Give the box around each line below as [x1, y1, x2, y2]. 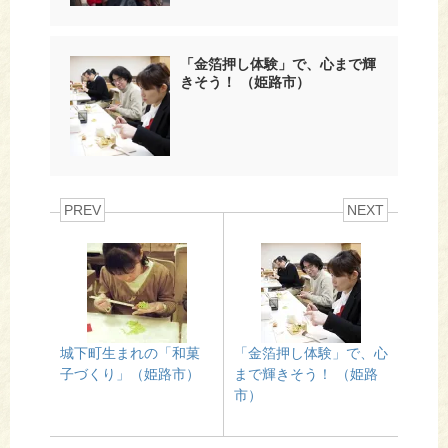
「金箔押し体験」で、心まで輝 [180, 55, 376, 72]
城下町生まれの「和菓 [60, 344, 200, 361]
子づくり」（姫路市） [60, 365, 200, 382]
